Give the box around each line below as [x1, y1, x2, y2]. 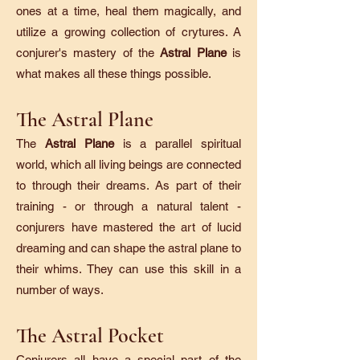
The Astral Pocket [16, 323, 164, 348]
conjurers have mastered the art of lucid [16, 220, 241, 234]
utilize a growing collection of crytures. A [16, 25, 241, 39]
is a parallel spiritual [113, 137, 242, 150]
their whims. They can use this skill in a [16, 262, 241, 276]
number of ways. [16, 283, 107, 297]
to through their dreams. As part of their [16, 178, 241, 192]
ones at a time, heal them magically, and [16, 4, 241, 18]
